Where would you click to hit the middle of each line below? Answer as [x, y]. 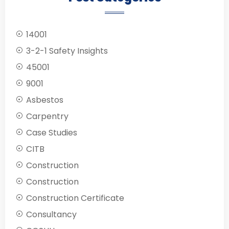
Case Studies [52, 133]
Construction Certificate [75, 198]
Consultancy [51, 215]
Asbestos [45, 100]
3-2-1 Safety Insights [67, 51]
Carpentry [47, 117]
